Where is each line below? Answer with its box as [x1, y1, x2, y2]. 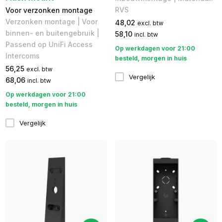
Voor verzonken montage [5, 6, 93, 15]
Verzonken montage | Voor [5, 17, 98, 26]
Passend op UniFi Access [5, 40, 93, 49]
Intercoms [5, 52, 40, 60]
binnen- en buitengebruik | [5, 29, 99, 38]
